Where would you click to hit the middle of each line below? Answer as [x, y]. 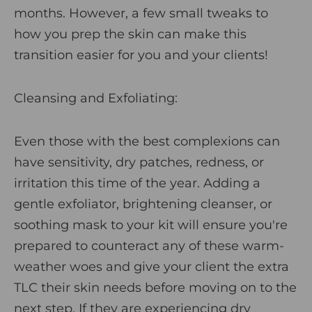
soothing [43, 225]
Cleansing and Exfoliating [94, 99]
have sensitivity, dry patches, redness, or [139, 163]
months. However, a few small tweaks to [141, 14]
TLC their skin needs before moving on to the [155, 288]
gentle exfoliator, [68, 204]
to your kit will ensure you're [199, 225]
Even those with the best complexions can [147, 142]
